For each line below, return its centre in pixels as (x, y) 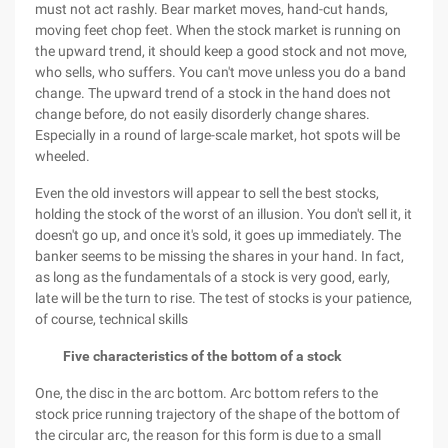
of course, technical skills (111, 319)
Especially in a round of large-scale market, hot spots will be (217, 135)
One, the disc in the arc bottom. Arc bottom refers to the (206, 393)
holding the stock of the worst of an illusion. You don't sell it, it (223, 214)
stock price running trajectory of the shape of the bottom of (217, 414)
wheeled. (62, 156)
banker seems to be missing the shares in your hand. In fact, (219, 256)
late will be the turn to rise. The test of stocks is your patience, (223, 298)
